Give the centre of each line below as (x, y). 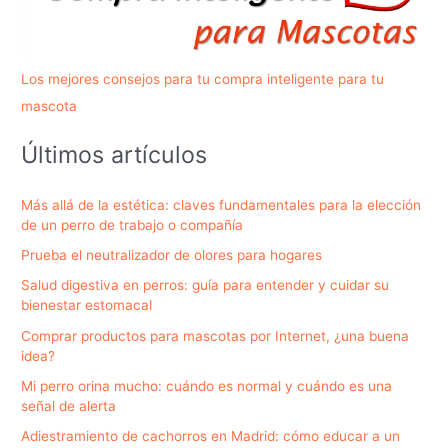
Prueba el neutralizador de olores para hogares (172, 255)
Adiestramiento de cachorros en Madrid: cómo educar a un (211, 436)
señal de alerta (69, 405)
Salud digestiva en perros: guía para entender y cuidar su (205, 285)
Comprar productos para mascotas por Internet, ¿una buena (215, 335)
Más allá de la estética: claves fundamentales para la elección (221, 204)
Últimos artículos (114, 154)
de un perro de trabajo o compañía (132, 224)
